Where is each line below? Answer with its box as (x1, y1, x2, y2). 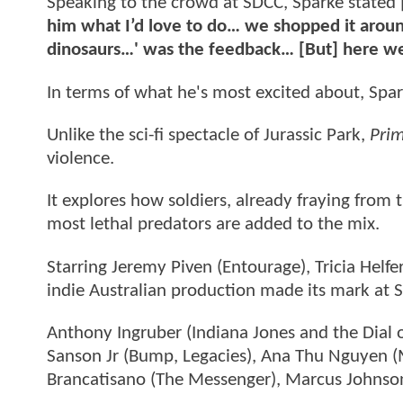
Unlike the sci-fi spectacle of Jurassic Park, (47, 126, 365, 146)
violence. (47, 149, 114, 169)
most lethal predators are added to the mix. (47, 215, 380, 235)
